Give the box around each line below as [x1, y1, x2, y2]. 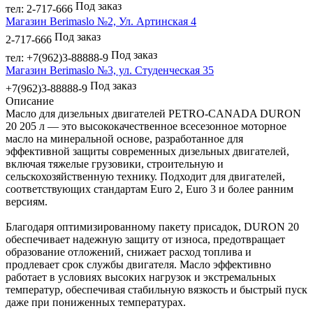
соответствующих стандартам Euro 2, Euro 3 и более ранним [6, 182, 293, 195]
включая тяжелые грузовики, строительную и [6, 157, 224, 170]
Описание [6, 94, 54, 107]
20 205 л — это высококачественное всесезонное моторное [6, 119, 286, 132]
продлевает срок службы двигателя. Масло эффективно [6, 258, 271, 270]
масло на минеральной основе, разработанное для [6, 132, 243, 145]
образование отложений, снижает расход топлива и [6, 245, 252, 258]
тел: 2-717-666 [6, 2, 73, 15]
